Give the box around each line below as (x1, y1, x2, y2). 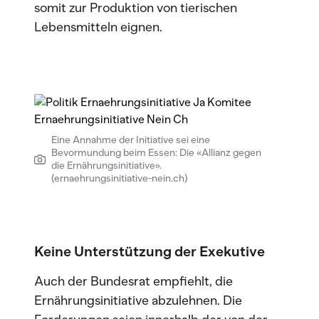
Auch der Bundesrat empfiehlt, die (34, 273, 233, 289)
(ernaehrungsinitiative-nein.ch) (51, 172, 188, 184)
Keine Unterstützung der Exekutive (34, 243, 265, 260)
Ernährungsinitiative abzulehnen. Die (34, 293, 242, 308)
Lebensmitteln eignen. (34, 19, 162, 35)
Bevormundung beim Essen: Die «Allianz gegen (51, 147, 261, 159)
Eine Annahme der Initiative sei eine (51, 134, 210, 146)
